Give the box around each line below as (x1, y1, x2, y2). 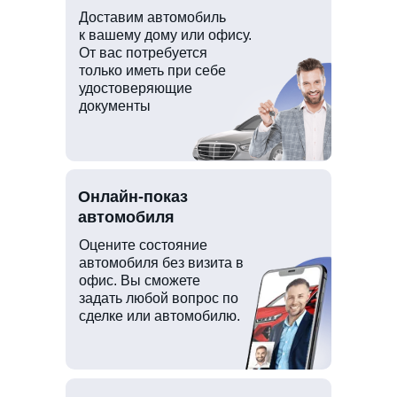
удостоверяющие (79, 80, 192, 96)
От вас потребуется (79, 44, 207, 60)
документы (79, 97, 151, 113)
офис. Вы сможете (79, 272, 200, 288)
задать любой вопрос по (79, 290, 238, 306)
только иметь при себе (79, 62, 226, 78)
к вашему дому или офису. (79, 27, 252, 43)
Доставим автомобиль (79, 9, 226, 25)
